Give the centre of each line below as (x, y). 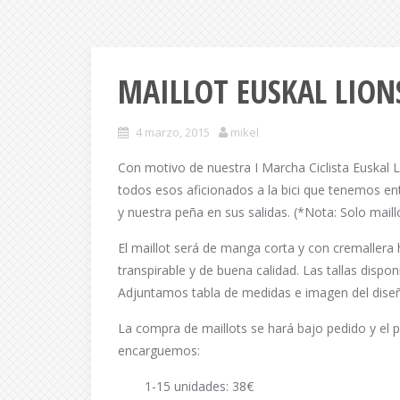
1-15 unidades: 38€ (199, 386)
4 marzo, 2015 (173, 132)
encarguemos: (159, 350)
